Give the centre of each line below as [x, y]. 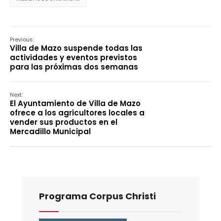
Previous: [22, 39]
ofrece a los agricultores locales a [77, 112]
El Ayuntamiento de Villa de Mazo [75, 103]
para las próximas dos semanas [74, 67]
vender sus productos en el [64, 122]
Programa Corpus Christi [97, 196]
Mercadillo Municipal [50, 131]
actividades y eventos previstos [74, 57]
